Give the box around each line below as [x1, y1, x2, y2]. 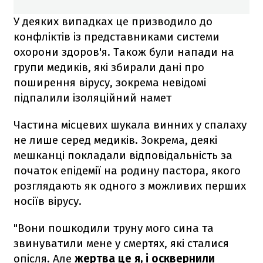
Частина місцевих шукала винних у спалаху [14, 117, 247, 131]
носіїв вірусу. [14, 194, 82, 208]
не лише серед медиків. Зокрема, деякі [14, 133, 217, 147]
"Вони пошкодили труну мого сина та [14, 221, 214, 235]
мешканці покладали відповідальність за [14, 148, 232, 162]
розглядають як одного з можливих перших [14, 178, 246, 193]
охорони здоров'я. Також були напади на [14, 45, 234, 59]
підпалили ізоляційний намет [14, 90, 171, 104]
